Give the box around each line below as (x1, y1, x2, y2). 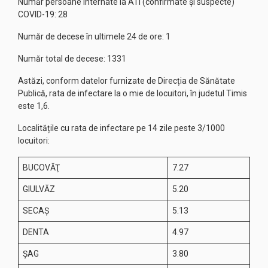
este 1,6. (18, 101, 50, 111)
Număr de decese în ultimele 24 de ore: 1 (18, 32, 170, 41)
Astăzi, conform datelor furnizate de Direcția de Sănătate (18, 76, 235, 86)
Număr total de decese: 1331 (18, 54, 126, 63)
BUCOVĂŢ (23, 163, 60, 172)
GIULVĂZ (23, 184, 55, 194)
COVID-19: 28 (18, 10, 68, 19)
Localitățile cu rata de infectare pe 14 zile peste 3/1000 (18, 123, 225, 133)
